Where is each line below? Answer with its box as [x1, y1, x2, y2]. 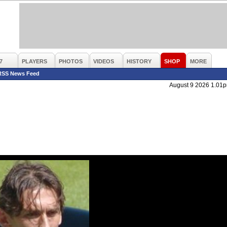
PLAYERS [22, 58, 47, 64]
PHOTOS [59, 58, 83, 64]
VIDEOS [93, 58, 114, 64]
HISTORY [127, 58, 152, 64]
